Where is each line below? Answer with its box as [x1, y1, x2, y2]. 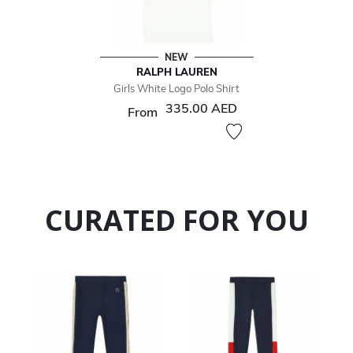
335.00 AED [165, 100, 237, 117]
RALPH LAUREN [136, 65, 217, 79]
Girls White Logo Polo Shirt [113, 82, 240, 95]
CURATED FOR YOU [44, 201, 309, 240]
